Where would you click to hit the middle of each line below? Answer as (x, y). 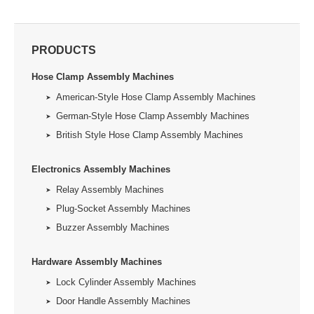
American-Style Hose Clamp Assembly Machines (156, 97)
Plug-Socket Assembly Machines (123, 209)
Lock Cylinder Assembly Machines (126, 282)
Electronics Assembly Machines (101, 170)
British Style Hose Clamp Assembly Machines (150, 135)
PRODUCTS (64, 50)
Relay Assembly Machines (110, 190)
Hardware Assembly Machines (97, 262)
